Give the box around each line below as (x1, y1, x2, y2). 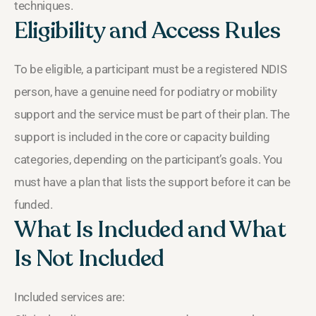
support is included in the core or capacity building (14, 129, 270, 144)
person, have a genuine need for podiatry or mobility (14, 84, 277, 99)
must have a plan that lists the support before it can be (14, 174, 291, 189)
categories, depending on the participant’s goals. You (14, 152, 282, 166)
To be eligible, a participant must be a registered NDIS (14, 61, 287, 76)
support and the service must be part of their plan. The (14, 107, 290, 121)
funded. (14, 197, 53, 212)
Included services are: (14, 289, 125, 304)
